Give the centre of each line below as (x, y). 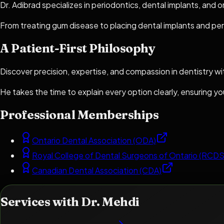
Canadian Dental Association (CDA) (97, 170)
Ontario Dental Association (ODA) (94, 140)
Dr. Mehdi (110, 201)
